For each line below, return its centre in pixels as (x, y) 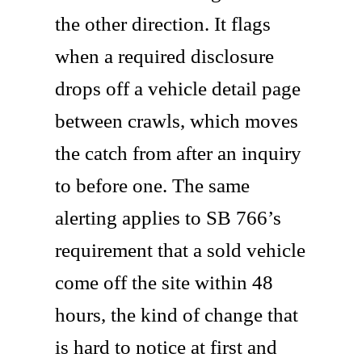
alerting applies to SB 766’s (168, 217)
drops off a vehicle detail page (178, 88)
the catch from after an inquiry (178, 153)
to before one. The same (152, 185)
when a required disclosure (164, 56)
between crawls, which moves (177, 120)
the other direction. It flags (163, 23)
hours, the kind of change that (177, 314)
